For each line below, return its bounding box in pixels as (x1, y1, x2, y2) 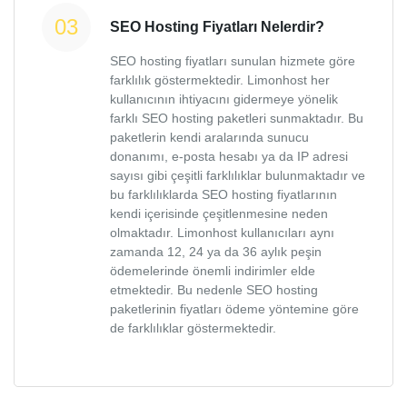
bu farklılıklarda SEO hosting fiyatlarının (110, 187, 337, 203)
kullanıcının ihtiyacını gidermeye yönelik (110, 92, 338, 107)
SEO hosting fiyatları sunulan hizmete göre (110, 54, 355, 69)
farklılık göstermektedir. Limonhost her (110, 73, 330, 88)
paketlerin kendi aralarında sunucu (110, 130, 309, 145)
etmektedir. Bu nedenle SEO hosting (110, 283, 318, 298)
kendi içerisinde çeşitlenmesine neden (110, 206, 328, 222)
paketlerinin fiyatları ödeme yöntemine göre (110, 302, 359, 317)
